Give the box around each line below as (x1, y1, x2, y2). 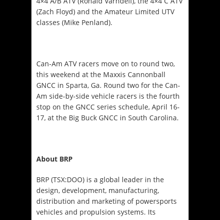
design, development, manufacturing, (36, 185, 159, 195)
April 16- (152, 102, 180, 111)
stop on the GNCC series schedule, (36, 102, 152, 111)
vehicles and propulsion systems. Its (36, 207, 156, 217)
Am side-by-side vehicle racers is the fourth (36, 91, 180, 101)
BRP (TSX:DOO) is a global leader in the (36, 174, 164, 184)
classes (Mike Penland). (36, 17, 112, 27)
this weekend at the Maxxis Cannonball (36, 69, 165, 79)
